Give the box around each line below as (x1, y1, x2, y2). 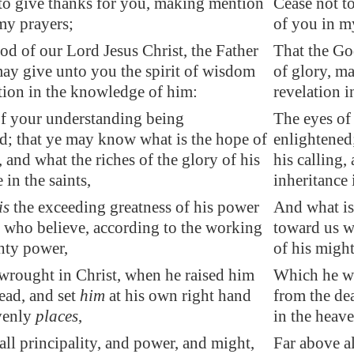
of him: (145, 82, 198, 101)
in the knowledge (28, 82, 145, 101)
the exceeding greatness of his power (9, 198, 259, 217)
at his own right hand (105, 286, 251, 305)
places (36, 307, 78, 326)
